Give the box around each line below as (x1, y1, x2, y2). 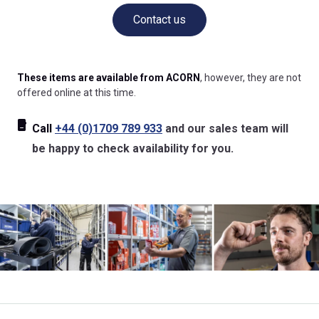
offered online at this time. (17, 87, 136, 99)
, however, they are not (200, 72, 301, 84)
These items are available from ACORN (17, 72, 200, 84)
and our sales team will (162, 121, 288, 135)
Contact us (133, 13, 186, 27)
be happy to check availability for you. (32, 141, 234, 155)
